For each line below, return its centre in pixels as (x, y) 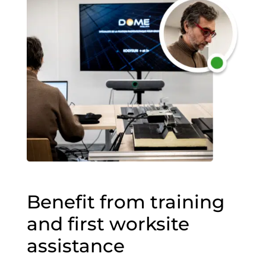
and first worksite (108, 224)
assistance (75, 246)
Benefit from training (125, 202)
